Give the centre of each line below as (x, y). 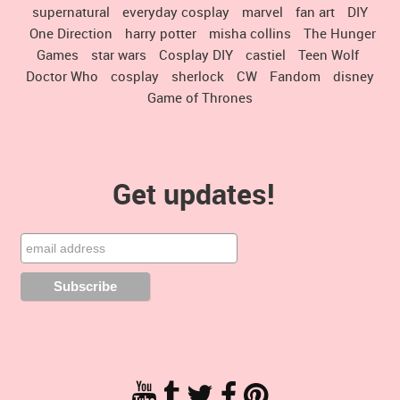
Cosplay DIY (196, 55)
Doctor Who (62, 76)
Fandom (295, 76)
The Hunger (339, 33)
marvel (262, 12)
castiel (266, 55)
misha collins (250, 33)
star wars (119, 55)
